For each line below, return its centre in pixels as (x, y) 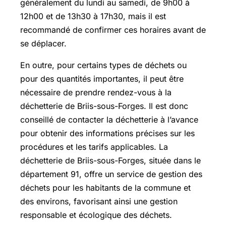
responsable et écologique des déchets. (96, 215)
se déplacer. (43, 43)
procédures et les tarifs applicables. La (94, 147)
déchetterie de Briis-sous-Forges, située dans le (110, 160)
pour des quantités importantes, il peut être (102, 78)
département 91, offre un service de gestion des (111, 174)
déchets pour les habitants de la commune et (105, 187)
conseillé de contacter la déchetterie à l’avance (109, 119)
